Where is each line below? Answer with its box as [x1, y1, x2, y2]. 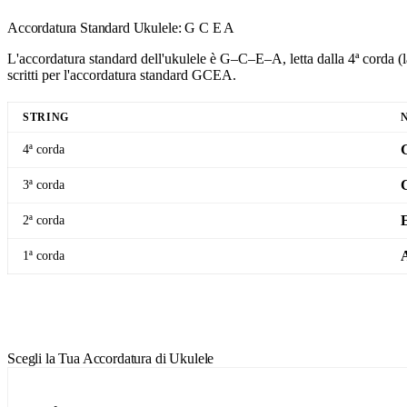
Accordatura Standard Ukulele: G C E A [7, 19, 235, 35]
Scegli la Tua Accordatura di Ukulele [7, 351, 214, 367]
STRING [23, 111, 70, 123]
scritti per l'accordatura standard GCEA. [7, 66, 236, 83]
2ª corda [23, 212, 65, 227]
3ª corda [23, 176, 65, 192]
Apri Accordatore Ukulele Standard [26, 302, 209, 317]
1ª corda [23, 247, 65, 263]
